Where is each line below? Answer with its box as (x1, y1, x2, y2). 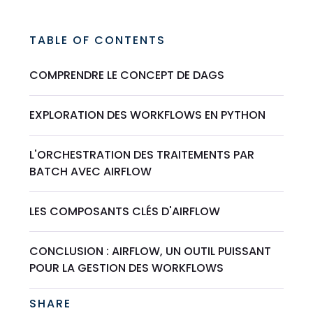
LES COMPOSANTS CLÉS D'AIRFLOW (29, 203, 221, 220)
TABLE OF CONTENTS (29, 32, 166, 49)
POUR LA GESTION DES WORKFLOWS (29, 260, 224, 277)
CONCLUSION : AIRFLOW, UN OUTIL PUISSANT (29, 243, 272, 260)
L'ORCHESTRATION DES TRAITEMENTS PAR (29, 147, 255, 163)
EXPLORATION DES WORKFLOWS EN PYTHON (29, 107, 266, 124)
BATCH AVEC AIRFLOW (29, 163, 152, 180)
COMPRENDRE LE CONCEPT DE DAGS (29, 67, 225, 84)
